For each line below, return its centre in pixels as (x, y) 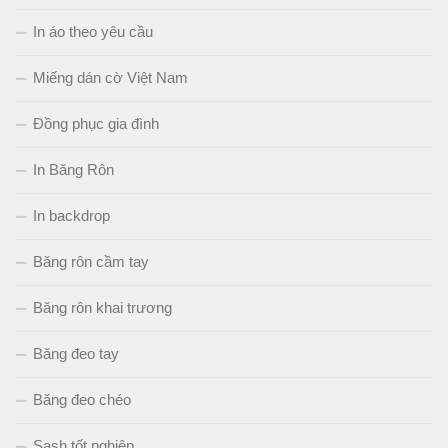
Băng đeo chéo (82, 399)
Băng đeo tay (76, 353)
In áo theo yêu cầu (93, 31)
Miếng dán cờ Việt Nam (110, 77)
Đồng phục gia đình (96, 123)
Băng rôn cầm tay (91, 261)
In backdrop (71, 215)
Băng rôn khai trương (102, 307)
